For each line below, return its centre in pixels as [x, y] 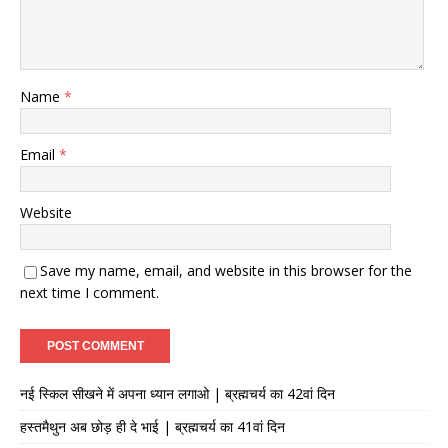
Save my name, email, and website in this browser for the [226, 271]
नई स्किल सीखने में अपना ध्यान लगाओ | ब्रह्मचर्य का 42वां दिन [177, 394]
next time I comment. [89, 293]
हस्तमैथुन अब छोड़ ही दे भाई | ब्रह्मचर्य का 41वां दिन [152, 427]
